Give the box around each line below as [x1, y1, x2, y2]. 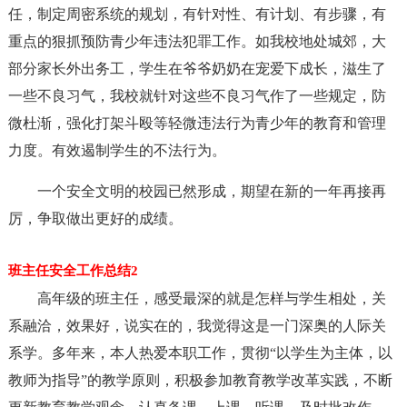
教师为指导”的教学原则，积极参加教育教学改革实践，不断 [7, 372, 392, 388]
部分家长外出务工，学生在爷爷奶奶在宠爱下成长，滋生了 [7, 61, 386, 76]
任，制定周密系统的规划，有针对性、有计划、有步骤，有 [7, 6, 386, 22]
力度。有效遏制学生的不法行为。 [7, 143, 226, 158]
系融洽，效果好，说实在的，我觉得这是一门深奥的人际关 [7, 318, 386, 333]
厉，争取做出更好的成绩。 [7, 211, 183, 226]
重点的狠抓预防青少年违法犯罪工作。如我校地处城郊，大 [7, 34, 386, 49]
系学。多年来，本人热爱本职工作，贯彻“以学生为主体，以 [7, 345, 392, 361]
